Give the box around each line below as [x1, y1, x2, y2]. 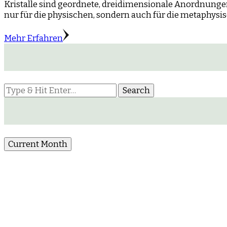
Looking [4, 83, 37, 94]
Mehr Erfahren [4, 32, 63, 44]
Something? [4, 104, 52, 115]
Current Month [8, 138, 67, 149]
